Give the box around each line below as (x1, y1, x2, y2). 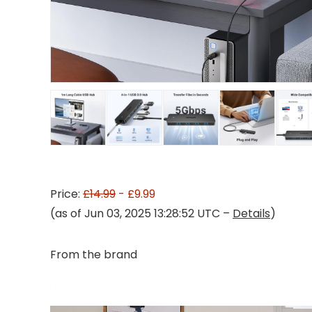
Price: (50, 186, 83, 202)
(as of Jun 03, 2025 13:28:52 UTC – (50, 205, 233, 221)
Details (233, 205, 270, 221)
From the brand (50, 247, 137, 263)
